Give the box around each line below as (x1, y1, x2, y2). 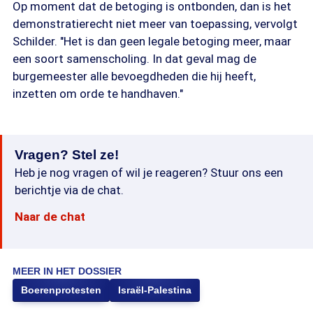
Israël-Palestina (118, 284, 191, 296)
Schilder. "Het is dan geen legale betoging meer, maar (13, 34, 291, 48)
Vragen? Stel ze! (15, 147, 119, 162)
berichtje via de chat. (15, 183, 124, 197)
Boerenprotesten (21, 284, 101, 296)
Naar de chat (15, 210, 85, 224)
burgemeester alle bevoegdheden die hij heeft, (13, 69, 256, 83)
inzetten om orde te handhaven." (13, 87, 183, 101)
